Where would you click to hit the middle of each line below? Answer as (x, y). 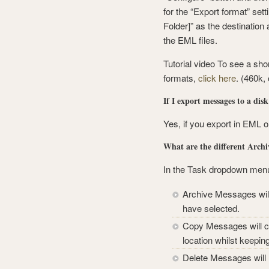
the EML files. (190, 40)
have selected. (211, 208)
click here (217, 78)
